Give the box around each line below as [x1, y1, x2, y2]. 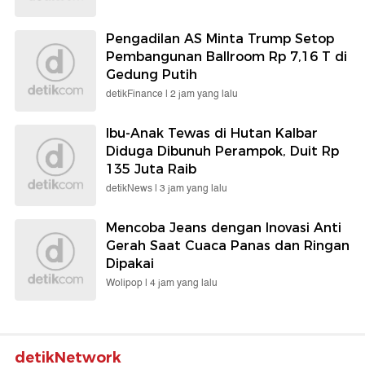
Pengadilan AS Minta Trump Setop [106, 31, 334, 47]
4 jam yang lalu [150, 275, 218, 292]
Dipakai [106, 256, 154, 272]
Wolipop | [106, 275, 150, 292]
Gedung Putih [106, 67, 197, 83]
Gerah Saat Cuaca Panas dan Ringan [106, 238, 350, 254]
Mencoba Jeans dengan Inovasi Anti [106, 220, 341, 236]
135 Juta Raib [106, 161, 196, 178]
